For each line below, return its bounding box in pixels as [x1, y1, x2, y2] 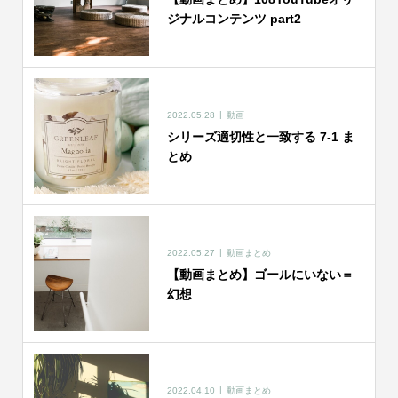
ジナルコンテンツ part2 [166, 11, 301, 26]
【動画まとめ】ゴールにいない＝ [166, 267, 354, 282]
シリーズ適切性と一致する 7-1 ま [166, 129, 354, 144]
